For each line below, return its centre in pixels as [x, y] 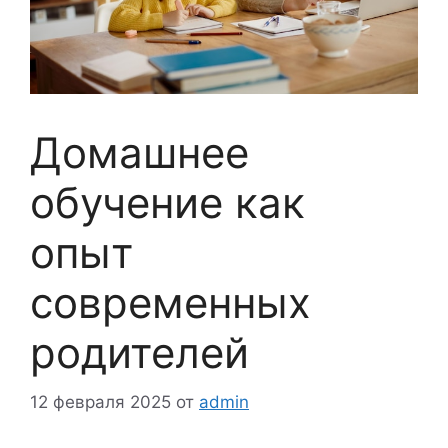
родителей [139, 353]
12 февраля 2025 [100, 401]
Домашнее [139, 153]
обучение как [167, 203]
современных [170, 303]
